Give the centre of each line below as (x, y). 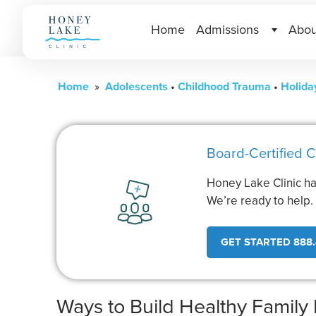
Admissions (227, 29)
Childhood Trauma (224, 86)
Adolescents (136, 86)
